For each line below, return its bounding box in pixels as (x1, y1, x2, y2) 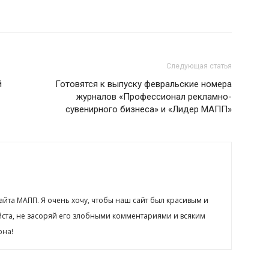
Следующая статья (166, 62, 232, 70)
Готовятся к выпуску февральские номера (55, 79, 232, 89)
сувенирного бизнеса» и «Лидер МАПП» (65, 104, 232, 115)
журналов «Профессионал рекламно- (76, 91, 232, 102)
